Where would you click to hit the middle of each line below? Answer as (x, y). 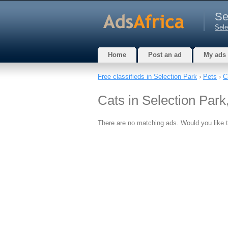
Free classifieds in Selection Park (147, 77)
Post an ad (165, 55)
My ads (215, 55)
